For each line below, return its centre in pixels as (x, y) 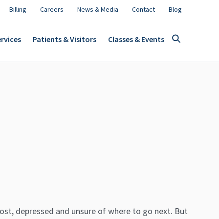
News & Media (98, 9)
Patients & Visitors (65, 39)
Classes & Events (136, 39)
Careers (52, 9)
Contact (143, 9)
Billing (18, 9)
